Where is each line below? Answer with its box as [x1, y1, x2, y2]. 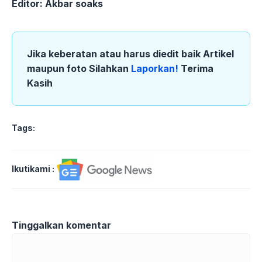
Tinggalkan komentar [12, 219, 111, 231]
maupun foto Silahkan [27, 62, 131, 74]
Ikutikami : [12, 164, 54, 174]
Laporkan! [131, 62, 181, 74]
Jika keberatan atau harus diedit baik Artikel [27, 47, 234, 60]
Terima [181, 62, 213, 74]
